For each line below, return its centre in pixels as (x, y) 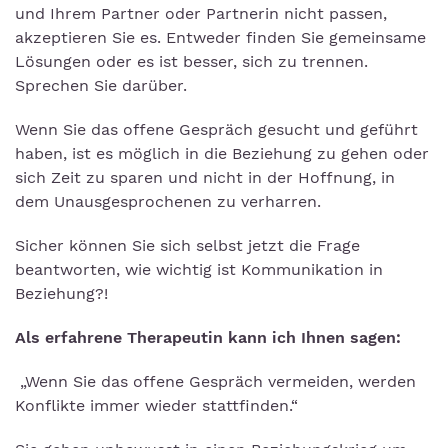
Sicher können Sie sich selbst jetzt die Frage (187, 246)
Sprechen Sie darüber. (126, 86)
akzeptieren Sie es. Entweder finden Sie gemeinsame (220, 38)
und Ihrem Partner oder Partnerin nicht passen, (201, 14)
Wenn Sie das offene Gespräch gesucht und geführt (216, 130)
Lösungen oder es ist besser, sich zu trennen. (191, 62)
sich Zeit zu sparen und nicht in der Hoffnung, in (205, 178)
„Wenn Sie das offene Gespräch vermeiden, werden (215, 382)
